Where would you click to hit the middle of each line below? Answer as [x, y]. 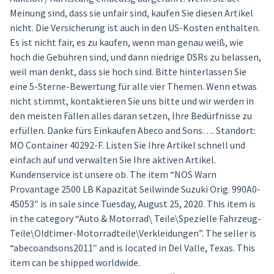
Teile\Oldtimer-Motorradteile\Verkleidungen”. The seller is [133, 233]
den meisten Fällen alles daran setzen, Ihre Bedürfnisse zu [131, 116]
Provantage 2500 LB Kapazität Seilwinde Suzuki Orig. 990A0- [135, 189]
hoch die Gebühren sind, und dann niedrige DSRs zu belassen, [135, 57]
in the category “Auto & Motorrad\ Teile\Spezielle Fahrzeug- [135, 218]
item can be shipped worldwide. [75, 262]
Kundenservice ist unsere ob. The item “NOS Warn [113, 174]
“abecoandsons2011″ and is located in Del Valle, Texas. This [132, 248]
